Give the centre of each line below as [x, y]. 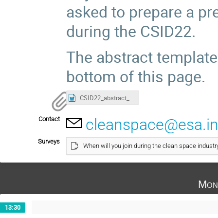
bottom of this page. [136, 76]
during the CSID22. [131, 31]
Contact [49, 119]
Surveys [49, 142]
